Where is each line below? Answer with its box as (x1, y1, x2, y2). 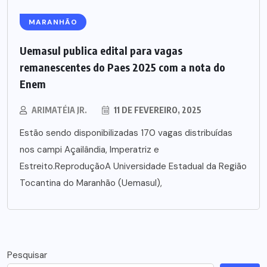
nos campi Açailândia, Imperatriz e (20, 144, 159, 156)
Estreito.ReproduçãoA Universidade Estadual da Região (20, 160, 247, 173)
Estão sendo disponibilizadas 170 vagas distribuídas (20, 127, 232, 139)
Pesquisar (7, 249, 47, 262)
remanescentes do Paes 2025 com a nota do (20, 60, 225, 74)
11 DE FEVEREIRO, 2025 (112, 105, 201, 116)
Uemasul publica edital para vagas (20, 44, 182, 58)
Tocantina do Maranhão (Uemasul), (20, 177, 162, 190)
